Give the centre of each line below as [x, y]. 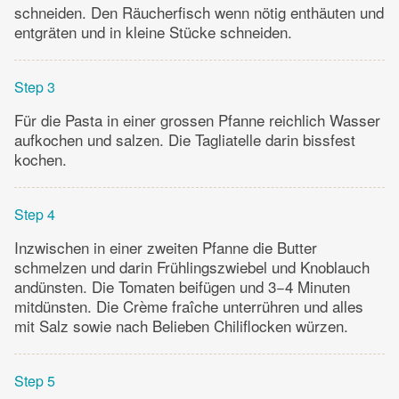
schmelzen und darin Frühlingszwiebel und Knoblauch [192, 266]
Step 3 [35, 86]
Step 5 [35, 380]
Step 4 [35, 214]
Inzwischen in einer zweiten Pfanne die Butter [166, 247]
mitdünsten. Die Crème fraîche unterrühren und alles [189, 305]
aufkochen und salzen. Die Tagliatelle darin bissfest [185, 139]
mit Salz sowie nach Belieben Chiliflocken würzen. [181, 325]
